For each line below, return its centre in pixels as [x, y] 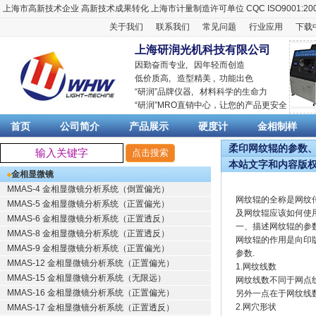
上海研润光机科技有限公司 [202, 50]
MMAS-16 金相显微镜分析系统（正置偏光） [91, 293]
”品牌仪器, [177, 92]
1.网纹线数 [256, 267]
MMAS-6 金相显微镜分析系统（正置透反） [88, 219]
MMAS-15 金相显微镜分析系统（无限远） [86, 278]
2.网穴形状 [256, 307]
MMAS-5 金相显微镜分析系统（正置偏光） [88, 204]
